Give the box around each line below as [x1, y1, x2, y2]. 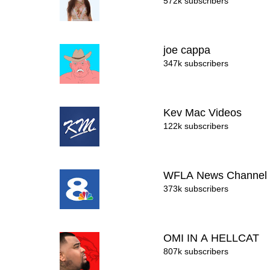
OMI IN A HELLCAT [163, 232, 263, 244]
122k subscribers [163, 121, 229, 131]
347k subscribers [163, 58, 229, 68]
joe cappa [163, 44, 214, 56]
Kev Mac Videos [163, 107, 245, 119]
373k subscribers [163, 184, 229, 193]
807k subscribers [163, 246, 229, 256]
